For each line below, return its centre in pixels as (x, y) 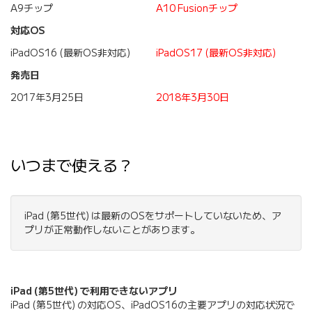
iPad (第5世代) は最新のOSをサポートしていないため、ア (153, 216)
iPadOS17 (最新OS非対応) (216, 53)
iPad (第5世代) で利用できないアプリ (94, 291)
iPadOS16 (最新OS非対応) (70, 53)
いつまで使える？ (72, 166)
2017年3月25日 (47, 98)
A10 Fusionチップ (197, 9)
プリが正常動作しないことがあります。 (112, 230)
